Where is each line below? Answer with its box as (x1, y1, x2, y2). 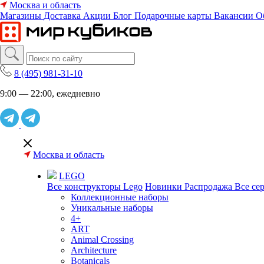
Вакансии (214, 11, 253, 21)
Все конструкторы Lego (47, 181, 143, 192)
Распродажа (184, 181, 235, 192)
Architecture (71, 245, 117, 255)
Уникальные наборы (71, 203, 153, 213)
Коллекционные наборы (71, 192, 169, 202)
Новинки (145, 181, 184, 192)
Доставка (44, 11, 81, 21)
